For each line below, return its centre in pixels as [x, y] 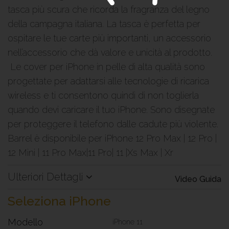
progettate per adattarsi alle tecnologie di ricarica [108, 81]
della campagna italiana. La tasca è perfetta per [104, 24]
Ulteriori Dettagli [47, 177]
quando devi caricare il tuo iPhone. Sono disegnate [111, 110]
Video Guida [198, 179]
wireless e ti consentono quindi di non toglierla [103, 95]
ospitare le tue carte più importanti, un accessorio [109, 38]
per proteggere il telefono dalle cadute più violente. [113, 124]
